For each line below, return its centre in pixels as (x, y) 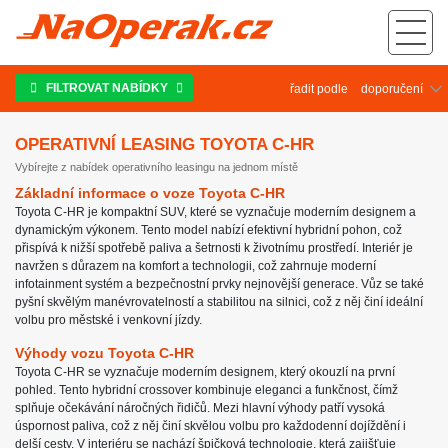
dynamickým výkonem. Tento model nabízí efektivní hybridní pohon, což (208, 230)
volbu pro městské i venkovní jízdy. (108, 320)
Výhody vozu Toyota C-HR (104, 353)
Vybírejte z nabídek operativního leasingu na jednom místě (156, 167)
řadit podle (319, 89)
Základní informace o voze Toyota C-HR (150, 193)
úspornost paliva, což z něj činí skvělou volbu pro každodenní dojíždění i (210, 426)
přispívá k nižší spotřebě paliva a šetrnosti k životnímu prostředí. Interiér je (214, 248)
